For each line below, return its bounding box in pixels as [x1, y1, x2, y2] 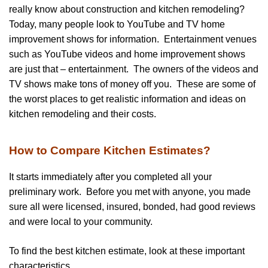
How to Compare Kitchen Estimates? [9, 144, 211, 157]
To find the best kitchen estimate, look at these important [9, 245, 245, 256]
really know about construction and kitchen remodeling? [9, 4, 247, 14]
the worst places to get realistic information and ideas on [9, 93, 246, 104]
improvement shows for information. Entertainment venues [9, 33, 257, 44]
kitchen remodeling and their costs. [9, 108, 156, 119]
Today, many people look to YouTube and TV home [9, 19, 225, 29]
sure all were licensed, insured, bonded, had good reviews [9, 201, 255, 212]
